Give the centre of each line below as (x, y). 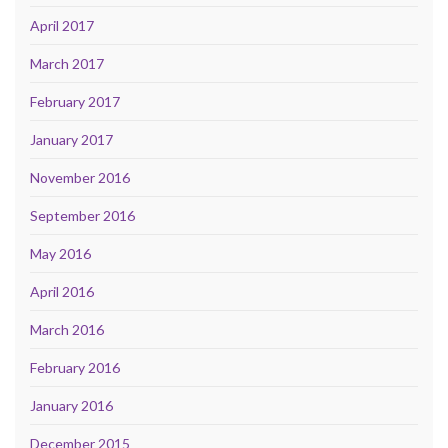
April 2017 (62, 25)
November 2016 (80, 177)
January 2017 (71, 139)
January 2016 (71, 405)
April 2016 (62, 291)
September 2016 (82, 215)
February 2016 (75, 367)
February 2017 (75, 101)
